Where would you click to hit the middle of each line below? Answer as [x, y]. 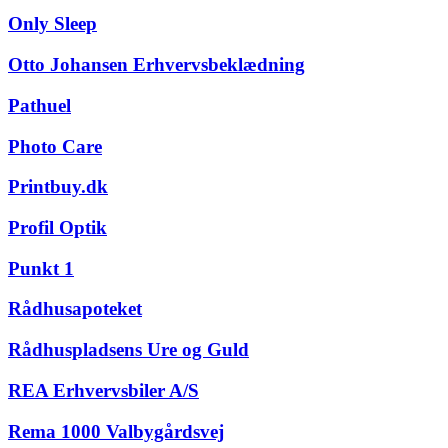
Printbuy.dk [58, 187]
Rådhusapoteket [75, 309]
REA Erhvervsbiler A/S [103, 390]
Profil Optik [57, 227]
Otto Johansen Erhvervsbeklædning [156, 65]
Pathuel [39, 105]
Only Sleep [52, 24]
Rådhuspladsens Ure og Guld [128, 350]
